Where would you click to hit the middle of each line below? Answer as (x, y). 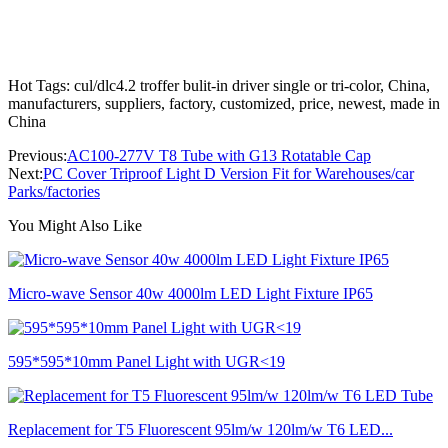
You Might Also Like (75, 225)
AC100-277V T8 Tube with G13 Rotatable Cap (219, 155)
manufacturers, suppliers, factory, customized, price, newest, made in (224, 103)
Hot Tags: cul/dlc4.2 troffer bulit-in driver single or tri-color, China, (219, 85)
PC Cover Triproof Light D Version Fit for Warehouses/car (228, 173)
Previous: (37, 155)
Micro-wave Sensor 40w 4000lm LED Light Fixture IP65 (190, 293)
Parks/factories (54, 191)
